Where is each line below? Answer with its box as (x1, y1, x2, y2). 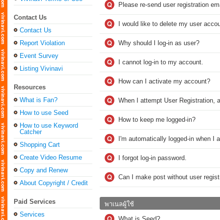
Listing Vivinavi (20, 65, 63, 72)
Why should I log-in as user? (118, 39, 199, 47)
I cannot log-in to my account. (118, 58, 203, 66)
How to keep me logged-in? (118, 116, 195, 123)
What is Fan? (20, 96, 57, 104)
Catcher (20, 128, 42, 136)
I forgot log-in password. (118, 154, 187, 162)
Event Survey (20, 52, 58, 59)
